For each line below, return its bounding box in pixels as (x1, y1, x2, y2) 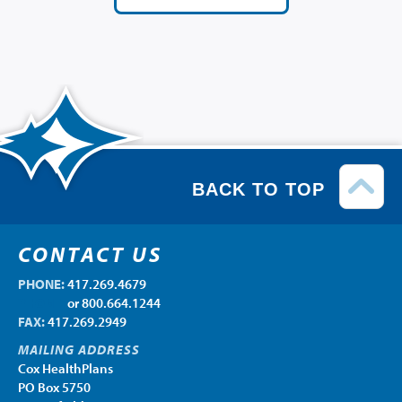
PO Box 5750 (18, 379, 91, 397)
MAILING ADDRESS (18, 341, 140, 359)
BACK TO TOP (192, 179, 325, 200)
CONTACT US (18, 240, 162, 268)
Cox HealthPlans (18, 360, 113, 378)
